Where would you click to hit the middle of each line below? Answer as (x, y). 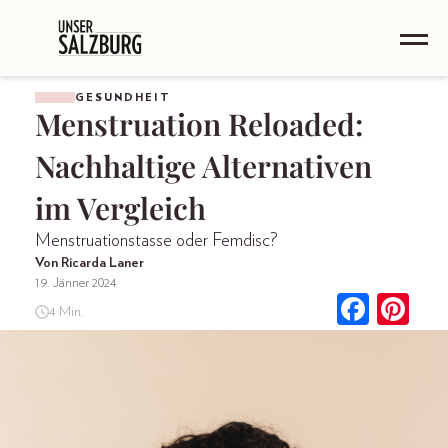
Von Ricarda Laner (89, 263)
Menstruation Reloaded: (199, 124)
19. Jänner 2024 (76, 283)
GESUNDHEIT (123, 97)
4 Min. (66, 311)
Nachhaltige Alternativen (203, 166)
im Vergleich (120, 208)
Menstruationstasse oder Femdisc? (156, 241)
